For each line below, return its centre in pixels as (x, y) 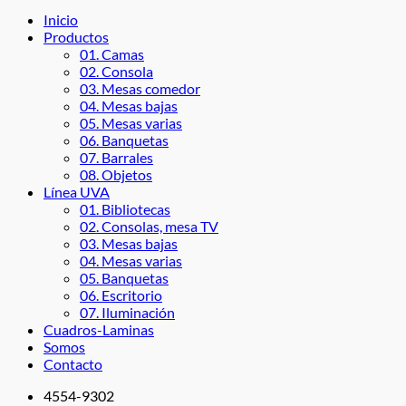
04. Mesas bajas (129, 106)
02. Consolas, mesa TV (149, 226)
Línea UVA (77, 192)
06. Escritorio (121, 295)
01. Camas (112, 54)
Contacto (73, 364)
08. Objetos (116, 174)
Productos (76, 37)
